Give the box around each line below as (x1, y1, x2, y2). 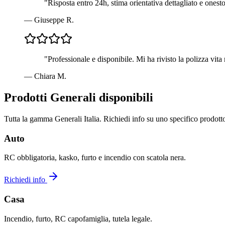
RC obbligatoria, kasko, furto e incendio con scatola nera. (4, 153, 186, 162)
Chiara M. (34, 72, 66, 81)
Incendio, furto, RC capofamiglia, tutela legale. (4, 214, 152, 223)
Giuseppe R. (34, 16, 74, 25)
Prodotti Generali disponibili (4, 90, 153, 104)
